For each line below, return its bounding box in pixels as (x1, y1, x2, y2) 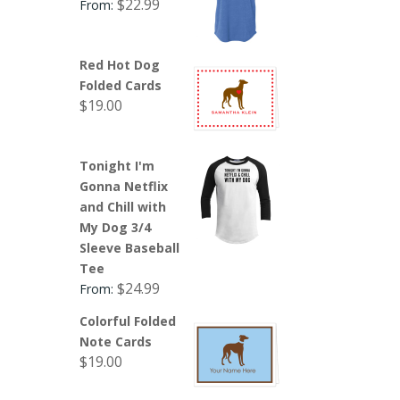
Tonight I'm (79, 156, 155, 174)
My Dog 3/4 (79, 218, 152, 236)
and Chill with (79, 197, 167, 215)
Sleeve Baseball (79, 238, 180, 256)
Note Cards (79, 332, 153, 350)
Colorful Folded (79, 312, 177, 329)
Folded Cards (79, 76, 162, 94)
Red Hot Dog (79, 55, 161, 73)
